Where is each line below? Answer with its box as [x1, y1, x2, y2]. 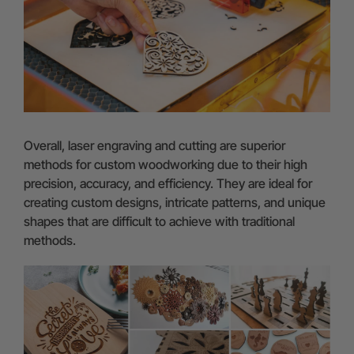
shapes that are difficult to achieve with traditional [24, 213, 295, 230]
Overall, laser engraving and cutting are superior [24, 137, 285, 154]
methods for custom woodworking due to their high [24, 156, 307, 173]
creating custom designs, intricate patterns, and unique [24, 194, 326, 211]
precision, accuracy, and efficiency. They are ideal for [24, 175, 312, 192]
